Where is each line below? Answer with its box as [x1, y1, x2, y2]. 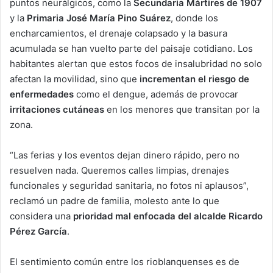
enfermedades [10, 88, 74, 100]
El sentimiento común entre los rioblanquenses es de [10, 255, 239, 268]
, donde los [171, 12, 218, 24]
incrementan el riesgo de [140, 73, 249, 85]
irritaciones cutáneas [10, 103, 104, 115]
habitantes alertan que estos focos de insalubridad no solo [10, 57, 262, 69]
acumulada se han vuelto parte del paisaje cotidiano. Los [10, 42, 253, 54]
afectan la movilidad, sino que [10, 73, 140, 85]
